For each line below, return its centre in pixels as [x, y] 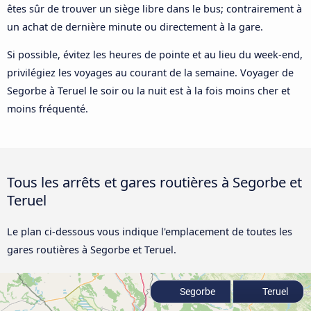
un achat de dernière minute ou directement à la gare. [135, 26]
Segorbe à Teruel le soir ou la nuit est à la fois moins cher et [149, 91]
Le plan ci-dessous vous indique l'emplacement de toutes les [150, 232]
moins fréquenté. [48, 109]
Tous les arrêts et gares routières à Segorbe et [154, 182]
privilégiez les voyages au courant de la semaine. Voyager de [150, 73]
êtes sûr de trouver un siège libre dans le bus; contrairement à [154, 8]
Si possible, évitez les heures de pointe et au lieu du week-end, [155, 55]
